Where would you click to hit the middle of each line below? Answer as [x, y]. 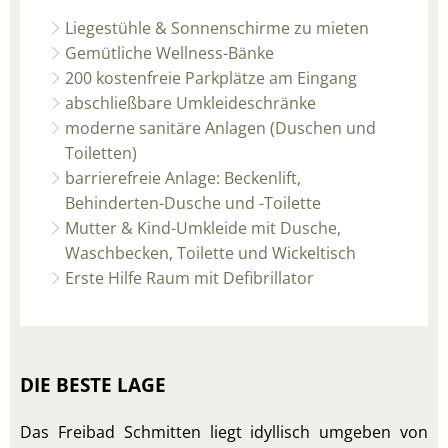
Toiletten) [101, 153]
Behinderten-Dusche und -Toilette [193, 203]
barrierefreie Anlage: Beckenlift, [183, 178]
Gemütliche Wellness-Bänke [170, 53]
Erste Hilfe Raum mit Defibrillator [190, 278]
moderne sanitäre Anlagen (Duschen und [221, 128]
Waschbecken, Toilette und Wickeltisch [211, 253]
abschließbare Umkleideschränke [191, 103]
